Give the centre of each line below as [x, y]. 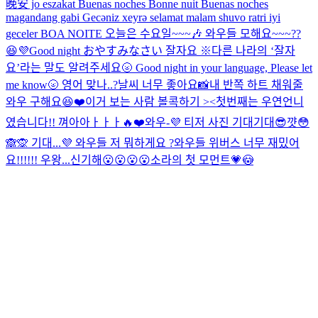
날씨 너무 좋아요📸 [164, 84]
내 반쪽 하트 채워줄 [256, 84]
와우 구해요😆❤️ [45, 102]
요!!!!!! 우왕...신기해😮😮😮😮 [78, 160]
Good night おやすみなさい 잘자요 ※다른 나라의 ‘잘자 [162, 50]
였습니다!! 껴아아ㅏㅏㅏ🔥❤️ [75, 122]
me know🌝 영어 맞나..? [62, 84]
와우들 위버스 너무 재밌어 [237, 143]
